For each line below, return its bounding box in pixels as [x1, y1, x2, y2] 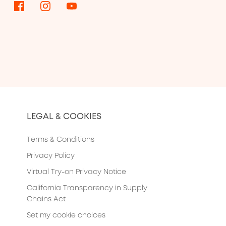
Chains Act [27, 194, 66, 203]
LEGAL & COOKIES [27, 110, 102, 122]
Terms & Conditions [27, 134, 95, 144]
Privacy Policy [27, 150, 75, 160]
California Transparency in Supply [27, 183, 148, 192]
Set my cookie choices [27, 210, 106, 219]
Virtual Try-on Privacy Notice [27, 166, 127, 176]
